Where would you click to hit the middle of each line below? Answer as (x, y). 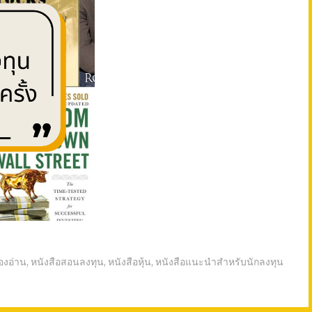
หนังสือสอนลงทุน (67, 262)
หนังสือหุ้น (130, 262)
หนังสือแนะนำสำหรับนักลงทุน (219, 262)
